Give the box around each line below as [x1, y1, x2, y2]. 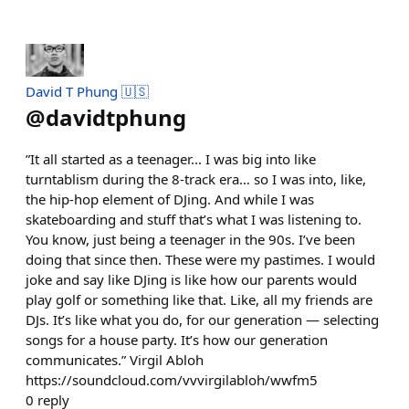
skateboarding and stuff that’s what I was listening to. [26, 209, 362, 228]
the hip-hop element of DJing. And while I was [26, 189, 314, 208]
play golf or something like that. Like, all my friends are [26, 289, 372, 309]
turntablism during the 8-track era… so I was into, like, [26, 169, 366, 188]
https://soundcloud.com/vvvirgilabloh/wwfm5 [26, 370, 318, 389]
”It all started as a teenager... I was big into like [26, 149, 316, 168]
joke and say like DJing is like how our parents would [26, 269, 357, 288]
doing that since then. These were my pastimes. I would [26, 249, 375, 268]
